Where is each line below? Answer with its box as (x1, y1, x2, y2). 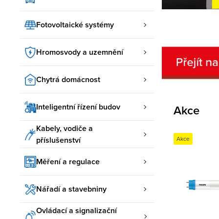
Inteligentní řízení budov (36, 101, 120, 112)
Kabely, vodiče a (36, 122, 93, 134)
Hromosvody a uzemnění (36, 46, 123, 58)
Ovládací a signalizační (36, 204, 117, 216)
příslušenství (36, 134, 81, 146)
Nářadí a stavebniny (36, 183, 107, 195)
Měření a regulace (36, 155, 100, 167)
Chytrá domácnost (36, 73, 100, 85)
